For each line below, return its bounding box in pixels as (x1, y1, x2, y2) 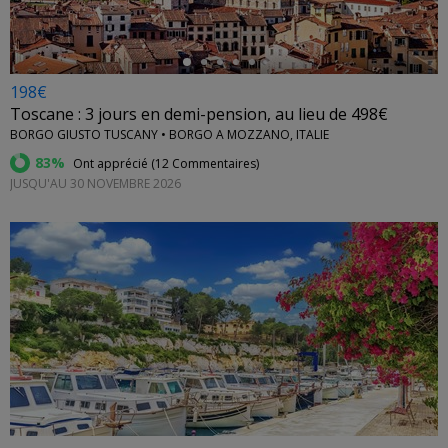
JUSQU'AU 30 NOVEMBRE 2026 (10, 175, 181, 193)
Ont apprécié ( (70, 155, 155, 173)
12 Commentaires (155, 155, 256, 173)
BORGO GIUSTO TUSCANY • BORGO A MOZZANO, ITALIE (10, 126, 329, 144)
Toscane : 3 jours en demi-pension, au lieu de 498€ (10, 103, 388, 126)
